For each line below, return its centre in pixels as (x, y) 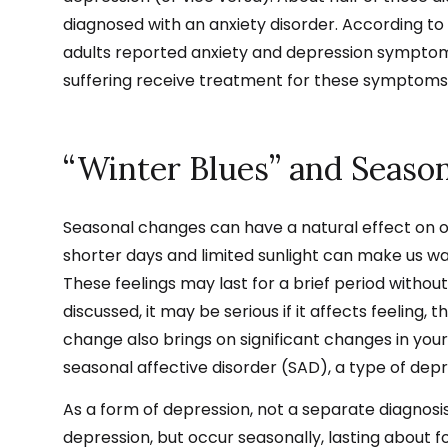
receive (163, 80)
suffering (97, 80)
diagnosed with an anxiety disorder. (202, 24)
